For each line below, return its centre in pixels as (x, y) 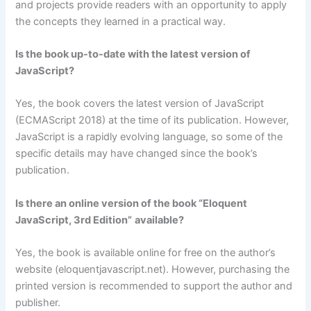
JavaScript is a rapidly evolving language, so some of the (149, 137)
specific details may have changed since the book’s (137, 154)
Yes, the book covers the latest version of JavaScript (140, 104)
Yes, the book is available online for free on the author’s (146, 253)
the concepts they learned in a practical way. (121, 21)
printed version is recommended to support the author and (154, 286)
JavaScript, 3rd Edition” (74, 220)
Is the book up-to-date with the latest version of (133, 54)
